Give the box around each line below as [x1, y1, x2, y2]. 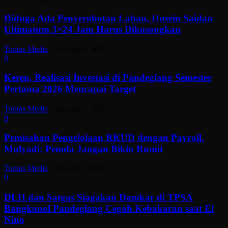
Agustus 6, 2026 [54, 44, 107, 53]
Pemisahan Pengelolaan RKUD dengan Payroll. [4, 132, 204, 143]
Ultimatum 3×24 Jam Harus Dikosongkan [4, 23, 181, 35]
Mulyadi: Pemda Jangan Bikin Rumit [4, 143, 163, 154]
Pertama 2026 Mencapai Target [4, 83, 136, 95]
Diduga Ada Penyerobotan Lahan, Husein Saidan [4, 12, 213, 23]
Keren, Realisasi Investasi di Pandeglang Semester [4, 72, 212, 83]
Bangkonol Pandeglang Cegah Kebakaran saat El [4, 203, 214, 214]
